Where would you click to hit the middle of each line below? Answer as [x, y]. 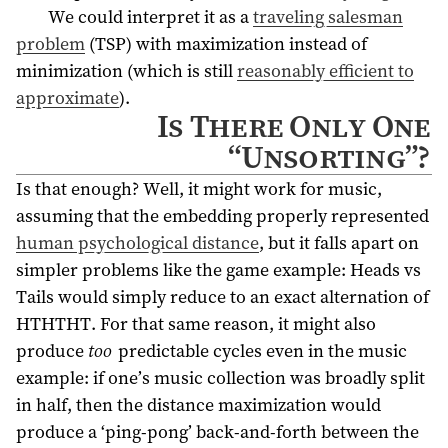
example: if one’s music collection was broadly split [220, 377]
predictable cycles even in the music [260, 350]
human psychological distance [137, 242]
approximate [67, 98]
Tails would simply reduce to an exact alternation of [222, 296]
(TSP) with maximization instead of [226, 44]
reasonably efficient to [325, 71]
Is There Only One [294, 126]
